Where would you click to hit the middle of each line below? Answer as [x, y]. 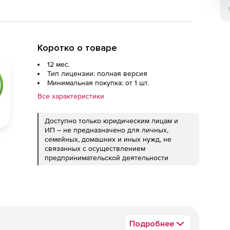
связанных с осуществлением [95, 148]
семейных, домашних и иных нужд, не [108, 139]
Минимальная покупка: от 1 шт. [98, 83]
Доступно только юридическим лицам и [111, 121]
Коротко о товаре [77, 48]
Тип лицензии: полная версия [97, 73]
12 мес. [59, 64]
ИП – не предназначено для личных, [107, 130]
